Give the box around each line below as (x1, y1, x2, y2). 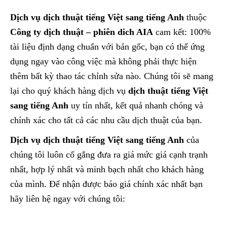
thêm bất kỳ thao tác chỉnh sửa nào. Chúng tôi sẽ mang (10, 71, 213, 81)
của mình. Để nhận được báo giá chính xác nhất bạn (10, 179, 203, 189)
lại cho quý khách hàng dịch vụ (10, 86, 128, 96)
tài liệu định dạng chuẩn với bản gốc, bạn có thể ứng (10, 42, 205, 52)
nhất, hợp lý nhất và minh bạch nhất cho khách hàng (10, 164, 204, 174)
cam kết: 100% (153, 27, 211, 37)
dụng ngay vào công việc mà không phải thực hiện (10, 56, 197, 66)
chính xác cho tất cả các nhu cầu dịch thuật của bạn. (10, 115, 202, 125)
